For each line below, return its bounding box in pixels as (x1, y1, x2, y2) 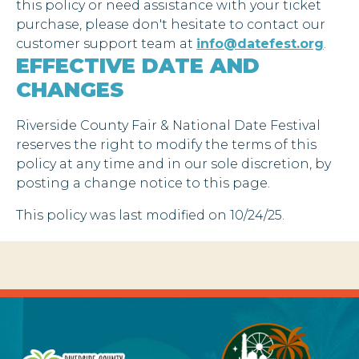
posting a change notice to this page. (16, 175, 270, 191)
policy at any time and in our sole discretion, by (16, 155, 331, 171)
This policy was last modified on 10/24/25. (16, 207, 284, 223)
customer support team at (16, 36, 196, 52)
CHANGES (16, 77, 123, 103)
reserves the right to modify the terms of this (16, 136, 317, 152)
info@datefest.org (196, 36, 324, 52)
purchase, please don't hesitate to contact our (16, 17, 325, 33)
